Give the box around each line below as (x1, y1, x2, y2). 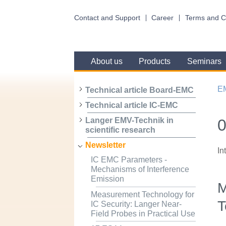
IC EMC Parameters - (90, 155, 167, 164)
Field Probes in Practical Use (90, 209, 195, 218)
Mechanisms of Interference (90, 165, 189, 174)
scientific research (85, 126, 155, 135)
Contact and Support (74, 14, 140, 22)
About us (90, 57, 123, 66)
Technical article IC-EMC (85, 100, 178, 109)
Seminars (187, 57, 221, 66)
